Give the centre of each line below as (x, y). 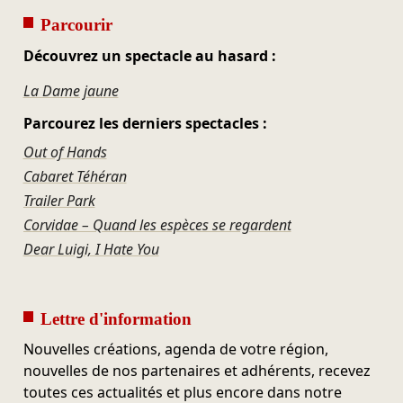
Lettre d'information (116, 318)
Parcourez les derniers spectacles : (145, 124)
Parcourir (76, 24)
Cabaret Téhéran (75, 176)
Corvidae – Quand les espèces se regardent (157, 224)
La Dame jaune (71, 90)
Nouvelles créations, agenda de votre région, (175, 349)
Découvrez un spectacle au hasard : (149, 55)
